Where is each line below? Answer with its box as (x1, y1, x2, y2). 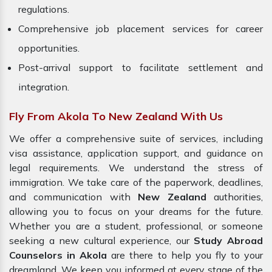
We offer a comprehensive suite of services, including (9, 132, 263, 145)
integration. (18, 81, 69, 93)
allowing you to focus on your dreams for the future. (9, 205, 263, 218)
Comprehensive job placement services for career (18, 22, 263, 35)
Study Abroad (194, 234, 263, 247)
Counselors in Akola (9, 249, 107, 262)
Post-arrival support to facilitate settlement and (18, 61, 263, 74)
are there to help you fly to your (107, 249, 263, 262)
